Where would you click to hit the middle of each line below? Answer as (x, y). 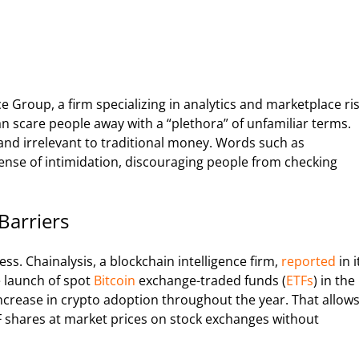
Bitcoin (115, 280)
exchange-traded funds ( (211, 280)
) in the (334, 280)
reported (309, 261)
